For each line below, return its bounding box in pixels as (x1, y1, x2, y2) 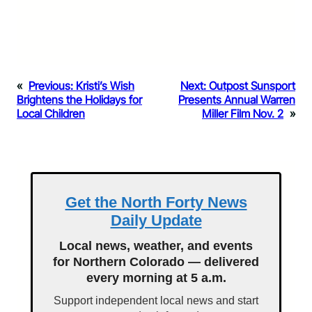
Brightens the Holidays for (17, 92, 142, 107)
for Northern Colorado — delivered (53, 254, 259, 269)
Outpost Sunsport (209, 78, 295, 93)
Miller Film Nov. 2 (202, 106, 283, 120)
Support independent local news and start (54, 294, 258, 306)
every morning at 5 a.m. (86, 270, 226, 285)
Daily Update (110, 211, 202, 229)
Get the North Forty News (65, 193, 247, 211)
